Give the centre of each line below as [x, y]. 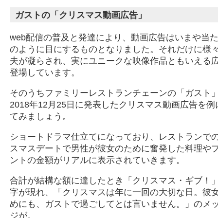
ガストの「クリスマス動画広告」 [81, 15]
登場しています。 [45, 72]
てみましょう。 [40, 116]
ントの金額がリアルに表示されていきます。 [97, 160]
